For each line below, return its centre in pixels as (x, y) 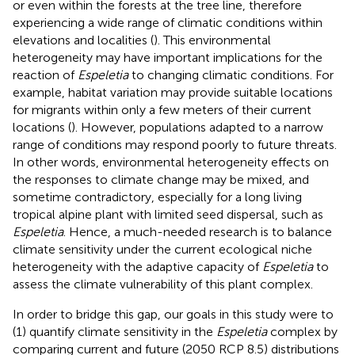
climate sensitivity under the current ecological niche (162, 249)
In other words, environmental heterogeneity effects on (171, 162)
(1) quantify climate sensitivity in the (115, 331)
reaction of (45, 74)
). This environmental (212, 40)
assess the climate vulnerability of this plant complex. (163, 284)
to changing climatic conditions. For (231, 74)
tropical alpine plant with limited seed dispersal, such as (168, 214)
